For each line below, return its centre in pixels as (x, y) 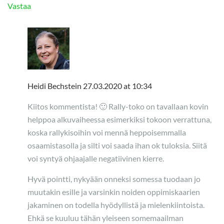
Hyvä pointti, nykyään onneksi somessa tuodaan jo (114, 179)
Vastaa (19, 6)
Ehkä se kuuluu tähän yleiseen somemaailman (105, 218)
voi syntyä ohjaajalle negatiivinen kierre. (96, 158)
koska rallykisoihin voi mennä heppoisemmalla (107, 132)
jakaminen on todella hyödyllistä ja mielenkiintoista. (116, 205)
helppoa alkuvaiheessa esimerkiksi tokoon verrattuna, (119, 119)
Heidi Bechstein (55, 86)
